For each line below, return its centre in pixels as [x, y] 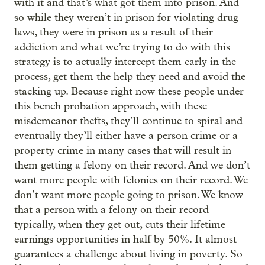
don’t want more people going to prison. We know [129, 195]
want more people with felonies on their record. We [131, 180]
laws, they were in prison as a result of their [114, 32]
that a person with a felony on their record [112, 210]
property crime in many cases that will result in [123, 151]
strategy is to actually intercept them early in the [125, 62]
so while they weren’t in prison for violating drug [126, 17]
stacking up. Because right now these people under [129, 91]
